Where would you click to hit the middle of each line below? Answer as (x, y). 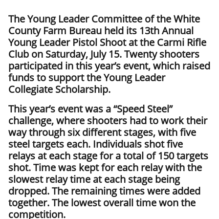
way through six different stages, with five (102, 132)
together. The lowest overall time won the (102, 203)
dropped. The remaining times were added (104, 191)
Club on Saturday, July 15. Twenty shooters (104, 54)
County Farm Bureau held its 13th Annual (101, 31)
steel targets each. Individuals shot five (96, 144)
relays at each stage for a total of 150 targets (108, 156)
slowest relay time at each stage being (94, 179)
